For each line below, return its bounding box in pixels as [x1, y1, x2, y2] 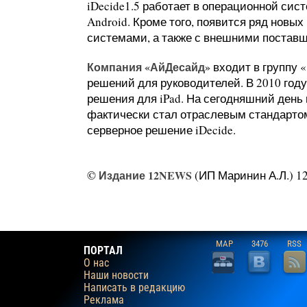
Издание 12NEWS [99, 167, 192, 183]
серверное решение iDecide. [87, 121, 236, 138]
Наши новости [84, 268, 149, 282]
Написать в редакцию [84, 280, 185, 294]
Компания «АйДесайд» [87, 58, 210, 75]
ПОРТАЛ [84, 243, 123, 257]
